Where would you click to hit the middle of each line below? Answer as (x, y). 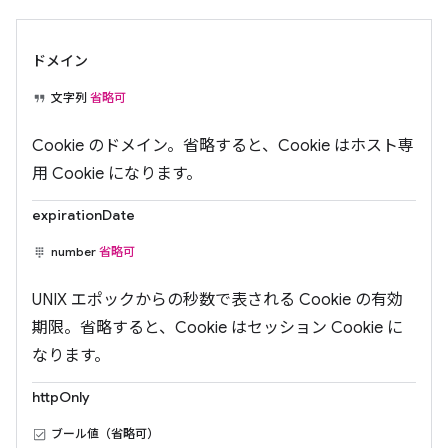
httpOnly (61, 397)
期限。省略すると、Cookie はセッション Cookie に (217, 328)
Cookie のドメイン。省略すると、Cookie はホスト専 (223, 146)
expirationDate (83, 215)
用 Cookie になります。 (117, 174)
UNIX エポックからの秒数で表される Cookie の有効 (217, 300)
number (75, 251)
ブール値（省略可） (105, 433)
